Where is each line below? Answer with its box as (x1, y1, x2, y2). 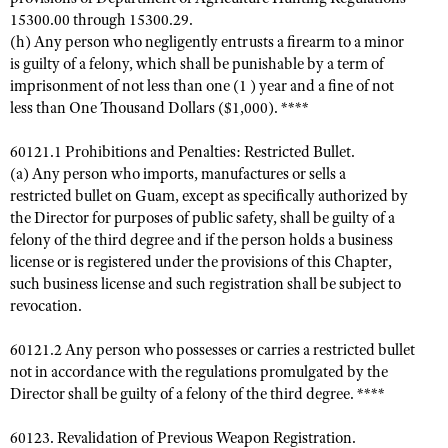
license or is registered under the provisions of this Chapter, (10, 252, 392, 272)
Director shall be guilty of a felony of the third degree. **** (10, 384, 385, 404)
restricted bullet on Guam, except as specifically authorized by (10, 186, 408, 206)
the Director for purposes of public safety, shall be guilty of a (10, 208, 395, 228)
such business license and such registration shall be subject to (10, 274, 401, 294)
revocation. (10, 296, 82, 316)
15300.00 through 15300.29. (10, 10, 193, 30)
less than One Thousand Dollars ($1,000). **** (10, 98, 309, 118)
